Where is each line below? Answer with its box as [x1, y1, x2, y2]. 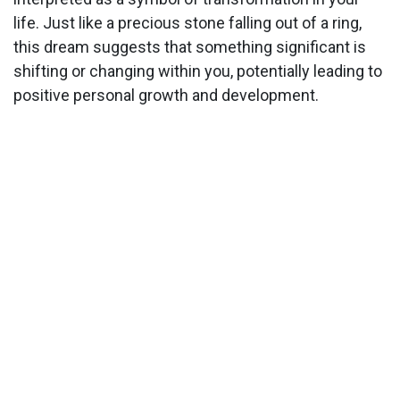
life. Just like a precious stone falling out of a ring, [13, 13, 362, 33]
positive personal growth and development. [13, 86, 319, 105]
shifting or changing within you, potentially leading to [13, 62, 382, 81]
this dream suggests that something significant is [13, 37, 366, 57]
